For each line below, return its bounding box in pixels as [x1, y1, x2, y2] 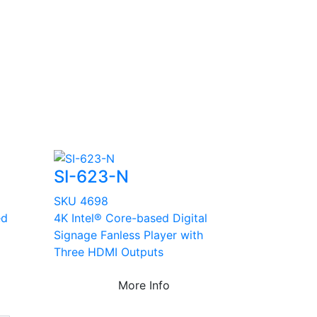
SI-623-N [54, 166, 129, 188]
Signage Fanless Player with [54, 228, 203, 243]
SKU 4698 [54, 194, 108, 209]
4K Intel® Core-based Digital [54, 211, 207, 226]
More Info [118, 278, 170, 293]
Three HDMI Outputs [54, 245, 163, 260]
